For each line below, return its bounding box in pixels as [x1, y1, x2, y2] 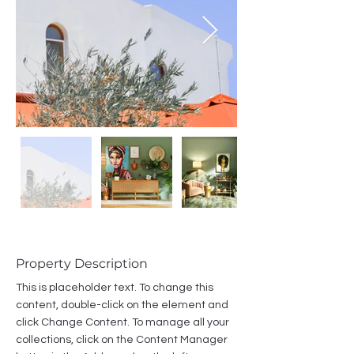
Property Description [16, 256, 148, 271]
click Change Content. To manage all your [16, 317, 232, 328]
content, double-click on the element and [16, 299, 231, 311]
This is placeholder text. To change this [16, 282, 216, 293]
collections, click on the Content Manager [16, 334, 230, 345]
